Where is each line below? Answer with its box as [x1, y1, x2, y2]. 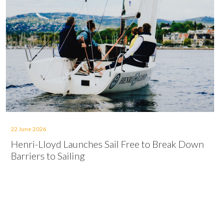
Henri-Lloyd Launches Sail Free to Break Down [11, 138, 204, 150]
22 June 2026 [11, 125, 46, 133]
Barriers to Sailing [11, 150, 85, 162]
